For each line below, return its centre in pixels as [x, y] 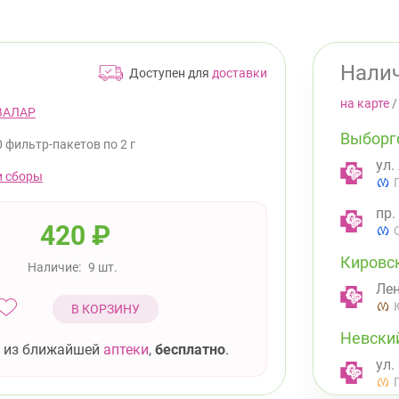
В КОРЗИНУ [106, 309]
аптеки [126, 349]
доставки [240, 73]
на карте [365, 103]
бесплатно [190, 349]
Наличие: [54, 267]
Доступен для [171, 73]
